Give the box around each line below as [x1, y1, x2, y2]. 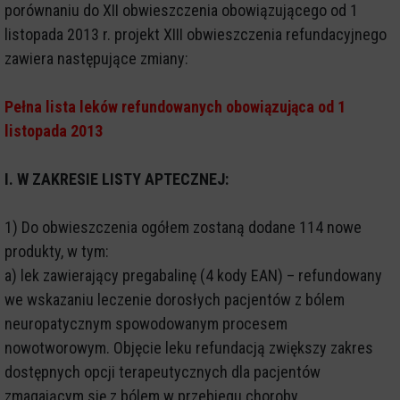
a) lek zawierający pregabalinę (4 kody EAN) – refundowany [4, 265, 382, 285]
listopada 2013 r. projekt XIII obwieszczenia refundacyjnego [4, 24, 387, 44]
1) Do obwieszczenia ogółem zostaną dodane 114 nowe [4, 217, 362, 237]
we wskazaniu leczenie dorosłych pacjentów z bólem [4, 289, 345, 309]
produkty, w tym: [4, 241, 109, 261]
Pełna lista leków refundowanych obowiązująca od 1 [4, 96, 346, 116]
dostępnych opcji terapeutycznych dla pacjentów [4, 362, 321, 381]
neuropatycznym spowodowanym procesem [4, 313, 287, 333]
